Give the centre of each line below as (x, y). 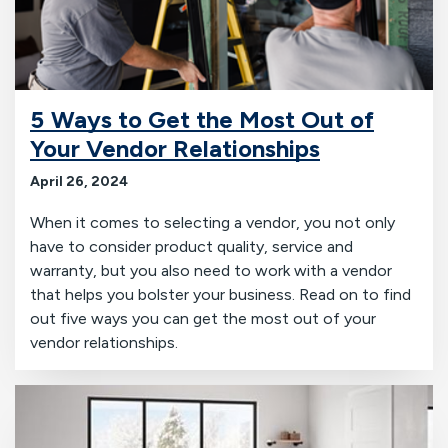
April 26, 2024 (79, 181)
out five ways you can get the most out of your (203, 318)
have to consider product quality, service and (191, 246)
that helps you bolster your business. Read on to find (220, 294)
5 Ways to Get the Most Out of (202, 119)
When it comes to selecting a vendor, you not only (212, 222)
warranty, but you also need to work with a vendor (211, 270)
